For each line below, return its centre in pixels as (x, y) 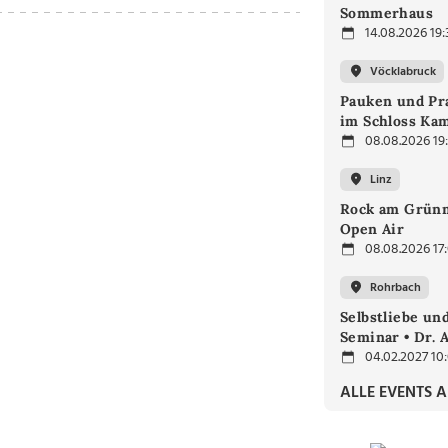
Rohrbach (395, 287)
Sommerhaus (387, 13)
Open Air (372, 229)
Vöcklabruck (403, 71)
